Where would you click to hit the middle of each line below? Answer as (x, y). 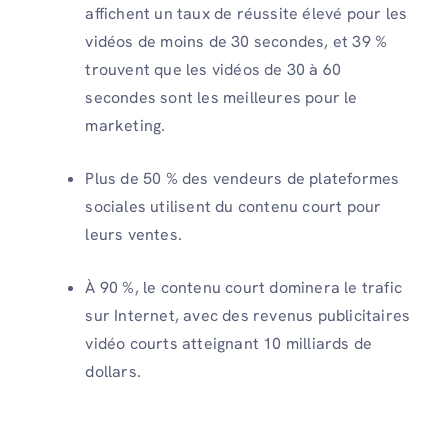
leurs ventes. (133, 234)
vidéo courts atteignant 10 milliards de (229, 343)
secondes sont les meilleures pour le (221, 97)
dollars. (113, 371)
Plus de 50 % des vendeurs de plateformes (242, 178)
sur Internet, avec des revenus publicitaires (248, 315)
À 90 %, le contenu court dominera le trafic (243, 287)
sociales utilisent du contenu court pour (233, 206)
